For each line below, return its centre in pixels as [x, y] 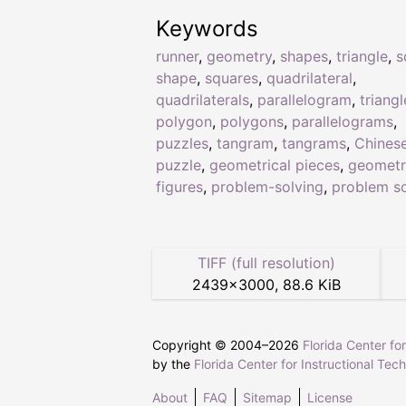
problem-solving [267, 186]
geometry [239, 56]
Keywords [207, 28]
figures [179, 186]
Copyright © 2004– [210, 344]
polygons [252, 121]
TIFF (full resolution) [266, 262]
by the [173, 363]
